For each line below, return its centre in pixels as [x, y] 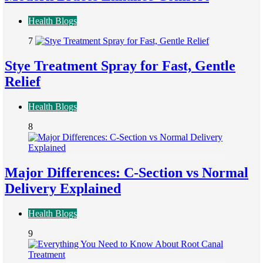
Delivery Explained [63, 188]
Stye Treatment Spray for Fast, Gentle [120, 66]
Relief [23, 82]
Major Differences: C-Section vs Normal [127, 172]
